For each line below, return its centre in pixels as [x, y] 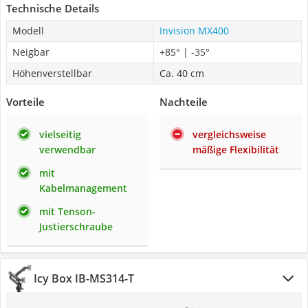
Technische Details [53, 8]
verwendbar [67, 150]
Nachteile [184, 102]
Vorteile [25, 102]
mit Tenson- [67, 211]
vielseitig [60, 134]
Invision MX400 [194, 31]
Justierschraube [76, 227]
